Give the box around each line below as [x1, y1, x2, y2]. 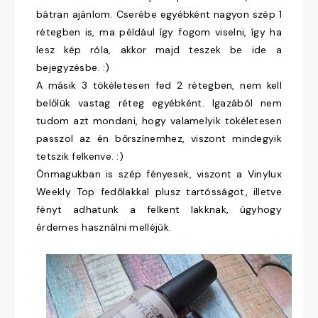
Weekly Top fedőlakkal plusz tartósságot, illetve [36, 185, 282, 198]
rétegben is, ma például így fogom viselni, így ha [36, 26, 282, 38]
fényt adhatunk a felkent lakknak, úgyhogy [36, 203, 282, 216]
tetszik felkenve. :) [36, 150, 127, 163]
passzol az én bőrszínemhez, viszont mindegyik [36, 132, 282, 145]
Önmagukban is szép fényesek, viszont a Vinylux [36, 168, 282, 180]
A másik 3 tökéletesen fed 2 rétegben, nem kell [36, 79, 282, 92]
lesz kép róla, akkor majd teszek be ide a [36, 43, 282, 56]
